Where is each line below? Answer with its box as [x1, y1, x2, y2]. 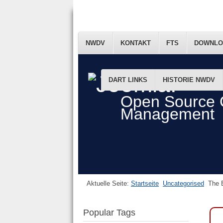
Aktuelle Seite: [87, 180, 131, 188]
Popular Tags [83, 208, 135, 218]
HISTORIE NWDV [163, 76, 215, 84]
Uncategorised [163, 180, 204, 188]
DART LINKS [109, 76, 147, 84]
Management [120, 105, 215, 123]
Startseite [131, 180, 159, 188]
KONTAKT [120, 39, 151, 47]
